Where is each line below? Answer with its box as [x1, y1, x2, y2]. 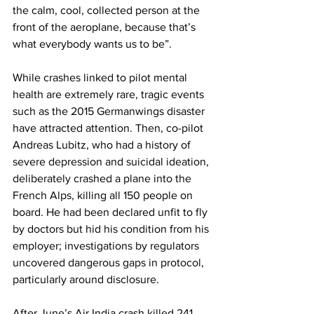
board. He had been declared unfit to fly [13, 206, 210, 218]
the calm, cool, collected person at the [13, 4, 203, 16]
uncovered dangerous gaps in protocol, [13, 257, 207, 268]
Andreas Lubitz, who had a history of [13, 139, 193, 151]
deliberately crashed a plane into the [13, 172, 194, 184]
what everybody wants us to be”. [13, 38, 172, 50]
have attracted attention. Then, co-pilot [13, 122, 206, 134]
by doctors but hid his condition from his [13, 223, 212, 235]
